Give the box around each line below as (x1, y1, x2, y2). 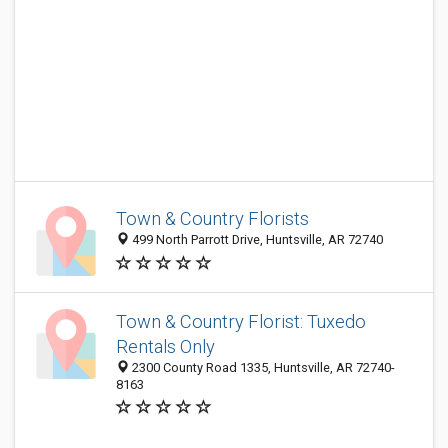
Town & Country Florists (116, 208, 309, 230)
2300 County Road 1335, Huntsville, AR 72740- (129, 360, 395, 375)
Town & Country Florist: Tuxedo (116, 311, 366, 332)
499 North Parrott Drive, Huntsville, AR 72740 (129, 232, 383, 248)
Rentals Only (116, 336, 215, 357)
